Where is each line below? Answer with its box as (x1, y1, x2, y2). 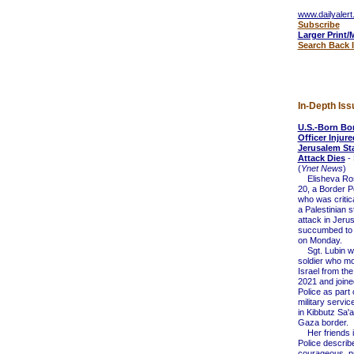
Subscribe (297, 20, 340, 29)
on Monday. (297, 235, 342, 245)
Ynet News (300, 164, 343, 173)
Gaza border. (297, 318, 348, 327)
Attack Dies (297, 153, 345, 163)
